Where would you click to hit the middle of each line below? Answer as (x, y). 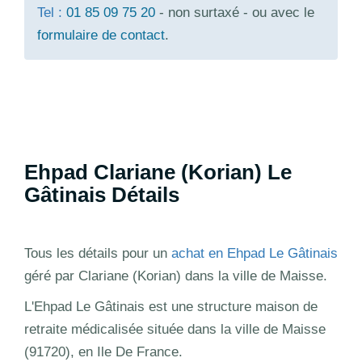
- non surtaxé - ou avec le (237, 12)
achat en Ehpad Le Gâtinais (255, 253)
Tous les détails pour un (98, 253)
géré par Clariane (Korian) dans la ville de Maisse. (176, 276)
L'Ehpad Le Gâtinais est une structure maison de (171, 306)
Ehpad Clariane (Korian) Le (158, 172)
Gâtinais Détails (102, 194)
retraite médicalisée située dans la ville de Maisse (175, 329)
